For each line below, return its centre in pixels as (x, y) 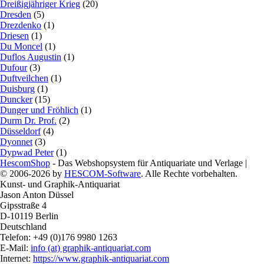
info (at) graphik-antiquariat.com (91, 248)
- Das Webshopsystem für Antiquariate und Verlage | (148, 163)
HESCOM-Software (103, 174)
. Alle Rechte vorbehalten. (189, 174)
